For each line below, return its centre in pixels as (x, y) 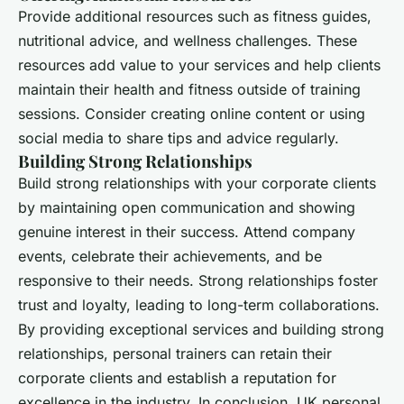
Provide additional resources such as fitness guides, (195, 17)
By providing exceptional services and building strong (201, 330)
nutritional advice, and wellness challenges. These (188, 41)
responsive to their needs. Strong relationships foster (198, 281)
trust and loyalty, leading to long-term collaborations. (199, 305)
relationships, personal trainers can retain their (175, 354)
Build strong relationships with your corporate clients (197, 184)
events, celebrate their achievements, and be (170, 257)
